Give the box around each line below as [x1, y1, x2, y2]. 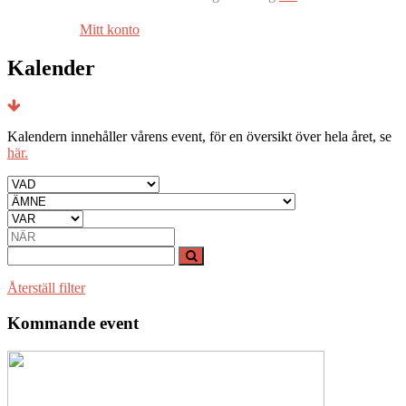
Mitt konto [80, 21, 140, 37]
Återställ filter [7, 280, 85, 296]
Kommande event [7, 314, 139, 333]
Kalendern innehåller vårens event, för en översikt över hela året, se [7, 129, 391, 145]
